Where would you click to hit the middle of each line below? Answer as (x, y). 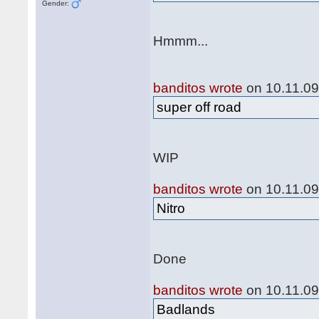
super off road (199, 107)
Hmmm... (181, 41)
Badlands (186, 309)
